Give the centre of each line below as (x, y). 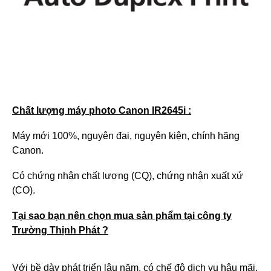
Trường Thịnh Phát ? (60, 230)
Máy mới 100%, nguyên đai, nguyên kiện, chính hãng (126, 136)
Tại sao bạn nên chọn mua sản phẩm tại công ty (122, 216)
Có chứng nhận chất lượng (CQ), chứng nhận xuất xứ (128, 176)
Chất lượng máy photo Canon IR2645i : (102, 110)
